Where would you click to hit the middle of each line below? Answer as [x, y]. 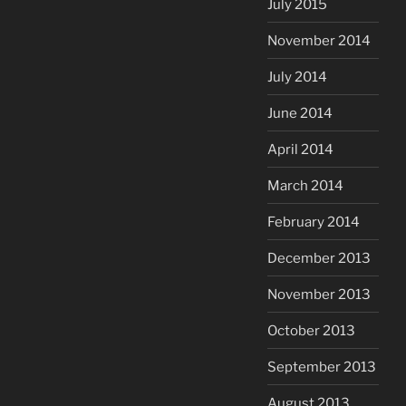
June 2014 [300, 113]
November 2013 [319, 294]
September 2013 [322, 367]
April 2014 [300, 149]
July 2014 [297, 77]
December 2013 [319, 258]
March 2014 [305, 185]
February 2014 [314, 222]
